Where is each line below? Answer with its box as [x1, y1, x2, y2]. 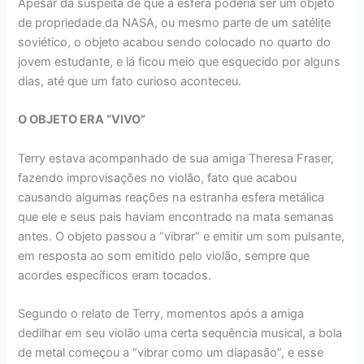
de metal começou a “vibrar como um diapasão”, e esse [18, 345, 324, 361]
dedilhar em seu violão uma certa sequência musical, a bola [18, 326, 343, 341]
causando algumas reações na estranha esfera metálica [18, 189, 325, 205]
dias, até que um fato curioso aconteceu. [18, 74, 242, 89]
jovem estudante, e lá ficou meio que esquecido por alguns [18, 54, 341, 70]
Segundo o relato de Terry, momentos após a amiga [18, 306, 305, 322]
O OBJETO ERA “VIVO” [18, 112, 146, 128]
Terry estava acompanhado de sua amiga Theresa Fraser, [18, 150, 335, 166]
